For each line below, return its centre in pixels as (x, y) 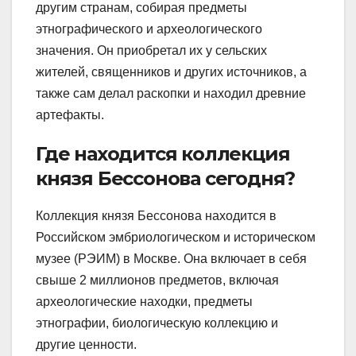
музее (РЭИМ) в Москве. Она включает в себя (171, 258)
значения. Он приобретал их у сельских (151, 50)
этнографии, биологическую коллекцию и (157, 323)
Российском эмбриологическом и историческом (176, 237)
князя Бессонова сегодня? (166, 178)
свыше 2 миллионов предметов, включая (157, 280)
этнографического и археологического (149, 29)
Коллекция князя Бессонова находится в (156, 215)
